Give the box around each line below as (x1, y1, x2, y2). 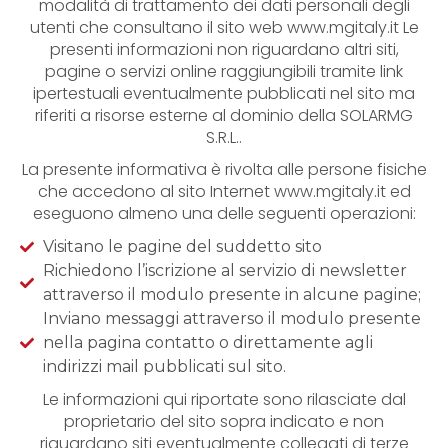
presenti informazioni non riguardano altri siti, (49, 38, 399, 61)
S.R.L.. (206, 126, 242, 149)
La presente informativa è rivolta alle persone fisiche (21, 158, 427, 181)
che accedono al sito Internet (37, 180, 274, 203)
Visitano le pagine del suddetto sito (42, 237, 322, 256)
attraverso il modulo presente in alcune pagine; (42, 285, 421, 304)
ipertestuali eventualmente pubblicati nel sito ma (33, 82, 415, 105)
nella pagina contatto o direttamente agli (42, 333, 373, 352)
